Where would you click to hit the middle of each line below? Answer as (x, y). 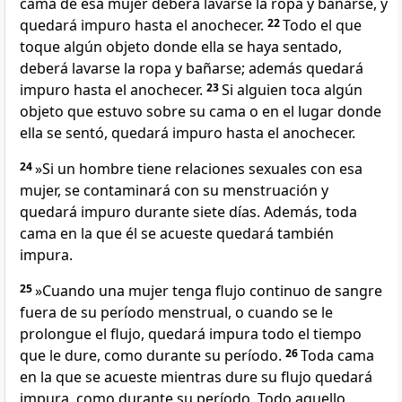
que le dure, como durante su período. (153, 356)
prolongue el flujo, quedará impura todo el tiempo (191, 334)
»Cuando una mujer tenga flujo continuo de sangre (209, 291)
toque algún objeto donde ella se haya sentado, (181, 47)
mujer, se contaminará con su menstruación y (174, 191)
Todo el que (322, 26)
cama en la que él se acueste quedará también (177, 234)
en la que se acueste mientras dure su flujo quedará (196, 377)
